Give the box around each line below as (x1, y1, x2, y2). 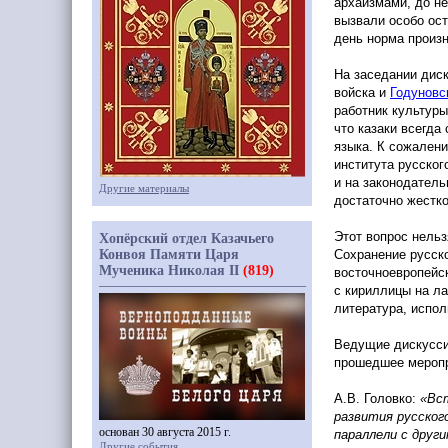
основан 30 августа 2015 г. (99, 425, 231, 439)
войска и (334, 85, 390, 100)
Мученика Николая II (99, 263, 243, 278)
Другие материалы (99, 182, 189, 194)
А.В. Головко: (334, 391, 416, 406)
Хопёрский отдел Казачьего (99, 231, 274, 246)
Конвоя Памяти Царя (99, 247, 239, 262)
